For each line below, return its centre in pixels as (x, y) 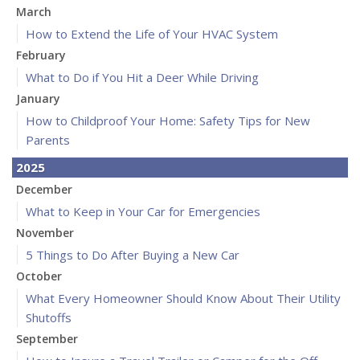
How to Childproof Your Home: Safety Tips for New (168, 121)
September (47, 339)
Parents (48, 140)
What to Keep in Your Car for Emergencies (143, 212)
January (38, 99)
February (41, 55)
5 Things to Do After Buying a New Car (133, 255)
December (44, 190)
